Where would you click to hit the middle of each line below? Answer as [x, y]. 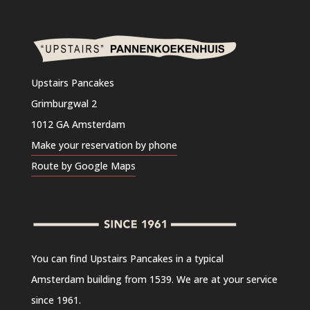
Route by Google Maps [83, 166]
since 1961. [56, 300]
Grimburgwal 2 [64, 103]
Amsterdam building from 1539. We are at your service [154, 280]
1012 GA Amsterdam [78, 124]
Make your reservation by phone [104, 145]
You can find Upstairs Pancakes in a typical [127, 259]
